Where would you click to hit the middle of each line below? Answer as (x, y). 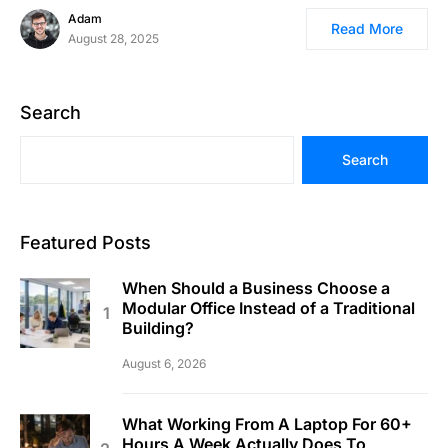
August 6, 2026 (164, 364)
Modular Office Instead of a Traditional (268, 308)
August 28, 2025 (113, 39)
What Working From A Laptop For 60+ (267, 424)
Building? (158, 328)
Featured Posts (85, 243)
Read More (367, 29)
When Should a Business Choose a (256, 288)
